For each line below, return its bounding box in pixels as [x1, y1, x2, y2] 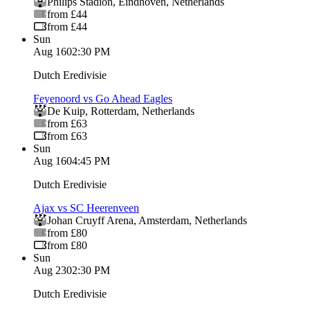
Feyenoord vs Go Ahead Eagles [33, 92, 172, 104]
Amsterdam [138, 214, 189, 226]
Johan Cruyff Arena [47, 214, 134, 226]
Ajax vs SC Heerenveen [33, 201, 139, 214]
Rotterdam [91, 104, 136, 117]
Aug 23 [33, 264, 66, 276]
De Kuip [47, 104, 85, 117]
